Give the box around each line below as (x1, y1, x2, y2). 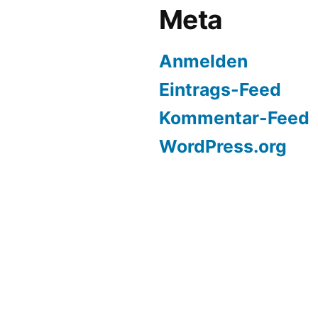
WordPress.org (159, 135, 287, 157)
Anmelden (159, 50, 248, 72)
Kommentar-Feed (159, 106, 309, 128)
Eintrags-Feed (159, 78, 281, 100)
